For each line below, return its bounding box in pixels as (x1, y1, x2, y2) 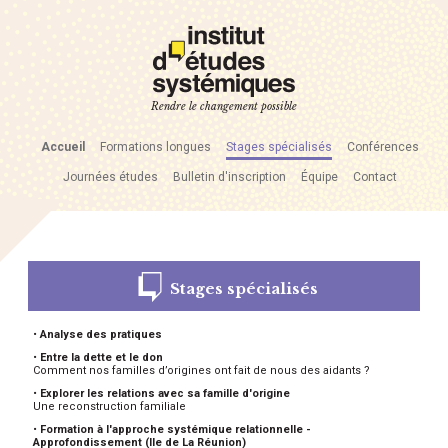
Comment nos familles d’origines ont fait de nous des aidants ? (33, 363, 370, 377)
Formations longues (100, 139, 211, 154)
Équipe (301, 169, 338, 184)
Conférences (347, 139, 419, 154)
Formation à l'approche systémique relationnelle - (40, 422, 311, 436)
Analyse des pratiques (40, 327, 162, 341)
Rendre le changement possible (151, 99, 297, 113)
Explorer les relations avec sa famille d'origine (40, 386, 290, 400)
